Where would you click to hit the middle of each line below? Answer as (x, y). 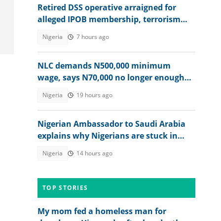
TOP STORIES (65, 188)
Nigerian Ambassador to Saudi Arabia (111, 124)
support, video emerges (83, 31)
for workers (60, 89)
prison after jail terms (80, 147)
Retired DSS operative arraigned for (107, 7)
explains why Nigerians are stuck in (108, 136)
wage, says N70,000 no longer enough (111, 77)
